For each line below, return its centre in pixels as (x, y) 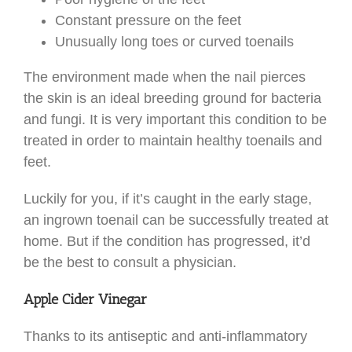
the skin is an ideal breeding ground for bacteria (172, 99)
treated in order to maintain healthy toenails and (173, 141)
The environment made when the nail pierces (165, 77)
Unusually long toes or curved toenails (174, 42)
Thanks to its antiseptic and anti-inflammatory (165, 336)
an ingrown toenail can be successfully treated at (176, 220)
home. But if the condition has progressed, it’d (167, 242)
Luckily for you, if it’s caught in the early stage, (168, 199)
